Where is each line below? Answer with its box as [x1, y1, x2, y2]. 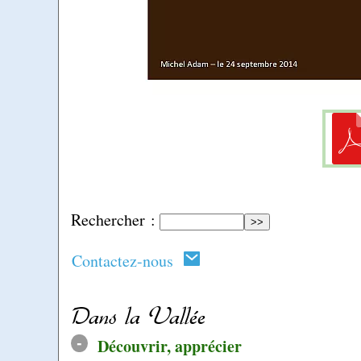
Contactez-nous [72, 249, 183, 272]
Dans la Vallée [71, 303, 205, 330]
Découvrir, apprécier [97, 334, 242, 358]
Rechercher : [71, 209, 156, 231]
